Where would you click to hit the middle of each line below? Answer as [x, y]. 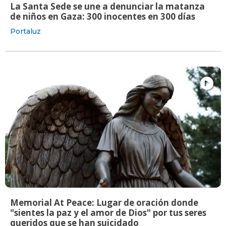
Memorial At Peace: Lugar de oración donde [104, 202]
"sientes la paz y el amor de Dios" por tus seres [108, 212]
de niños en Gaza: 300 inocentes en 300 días [103, 16]
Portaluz [25, 31]
